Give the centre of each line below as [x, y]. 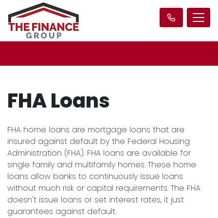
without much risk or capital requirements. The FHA [104, 188]
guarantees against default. [62, 211]
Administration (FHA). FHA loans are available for [99, 153]
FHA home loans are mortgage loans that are [96, 130]
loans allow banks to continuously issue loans [95, 176]
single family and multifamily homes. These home [102, 165]
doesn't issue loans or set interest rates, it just [96, 200]
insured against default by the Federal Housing [99, 141]
